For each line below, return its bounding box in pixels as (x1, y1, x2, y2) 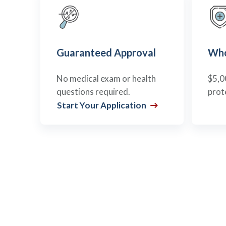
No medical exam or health (56, 73, 156, 84)
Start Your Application (57, 100, 148, 110)
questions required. (56, 86, 130, 97)
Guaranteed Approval (56, 46, 156, 59)
